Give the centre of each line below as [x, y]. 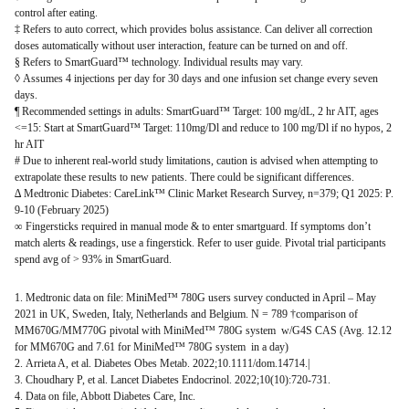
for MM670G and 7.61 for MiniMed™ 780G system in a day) [152, 346]
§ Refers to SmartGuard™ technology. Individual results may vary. [159, 62]
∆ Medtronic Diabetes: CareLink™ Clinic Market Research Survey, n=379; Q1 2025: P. [204, 193]
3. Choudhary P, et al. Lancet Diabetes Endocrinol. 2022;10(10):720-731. [173, 379]
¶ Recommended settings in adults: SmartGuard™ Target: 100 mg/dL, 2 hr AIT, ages [197, 111]
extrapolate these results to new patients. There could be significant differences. [184, 177]
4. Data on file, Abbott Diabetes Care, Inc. [105, 396]
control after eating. [56, 12]
